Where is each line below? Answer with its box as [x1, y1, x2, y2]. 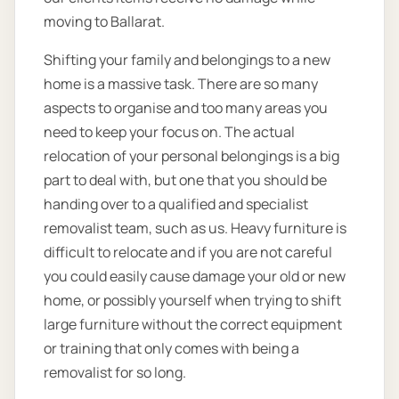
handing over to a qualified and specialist [44, 194, 308, 215]
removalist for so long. [44, 362, 186, 383]
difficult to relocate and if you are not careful [44, 242, 332, 263]
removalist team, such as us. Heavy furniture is [44, 218, 346, 239]
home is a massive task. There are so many [44, 74, 318, 94]
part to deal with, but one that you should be [44, 170, 327, 191]
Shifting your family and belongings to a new [44, 50, 330, 70]
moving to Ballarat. [44, 12, 165, 32]
